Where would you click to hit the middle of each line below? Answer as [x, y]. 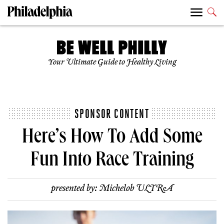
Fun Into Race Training [112, 162]
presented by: [75, 189]
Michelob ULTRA [136, 189]
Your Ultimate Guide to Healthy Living [112, 62]
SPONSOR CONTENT [112, 114]
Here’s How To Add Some [112, 139]
